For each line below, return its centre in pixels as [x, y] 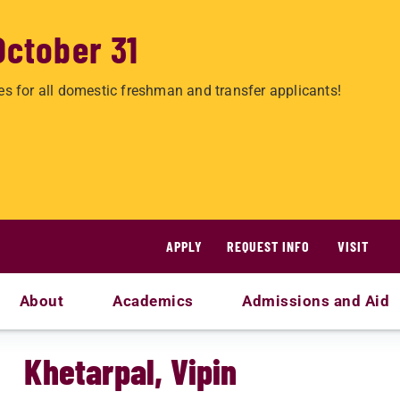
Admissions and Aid [316, 301]
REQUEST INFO [268, 246]
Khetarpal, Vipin [131, 371]
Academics [153, 301]
